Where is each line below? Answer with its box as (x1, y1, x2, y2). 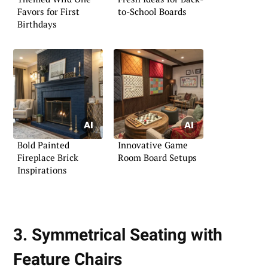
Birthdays (17, 18, 57, 31)
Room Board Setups (118, 151, 197, 163)
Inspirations (17, 163, 67, 176)
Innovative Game (118, 138, 188, 151)
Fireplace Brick (17, 151, 78, 163)
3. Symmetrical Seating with (13, 224, 223, 245)
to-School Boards (118, 5, 187, 18)
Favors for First (17, 5, 80, 18)
